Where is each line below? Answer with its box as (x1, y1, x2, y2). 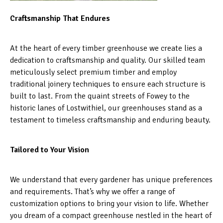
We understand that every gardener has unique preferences (10, 174, 213, 185)
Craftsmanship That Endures (10, 13, 110, 23)
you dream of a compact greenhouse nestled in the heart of (10, 210, 212, 221)
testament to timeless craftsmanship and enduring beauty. (10, 114, 211, 125)
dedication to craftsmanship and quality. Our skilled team (10, 55, 205, 65)
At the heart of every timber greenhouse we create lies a (10, 43, 202, 53)
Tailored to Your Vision (10, 144, 89, 155)
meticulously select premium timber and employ (10, 67, 177, 77)
